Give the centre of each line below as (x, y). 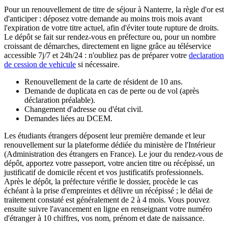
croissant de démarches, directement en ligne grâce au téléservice (108, 46)
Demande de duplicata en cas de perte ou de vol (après (112, 91)
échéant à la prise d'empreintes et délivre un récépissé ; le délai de (108, 191)
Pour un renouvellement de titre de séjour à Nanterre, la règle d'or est (114, 10)
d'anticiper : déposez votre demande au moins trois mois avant (103, 19)
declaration (206, 55)
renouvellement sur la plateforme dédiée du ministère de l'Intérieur (110, 145)
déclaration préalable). (60, 100)
